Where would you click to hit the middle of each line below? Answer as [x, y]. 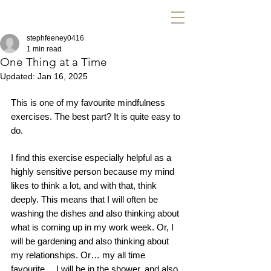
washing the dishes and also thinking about [96, 213]
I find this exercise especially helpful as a [92, 158]
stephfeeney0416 [55, 38]
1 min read [44, 49]
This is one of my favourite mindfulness [89, 103]
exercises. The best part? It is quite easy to [97, 116]
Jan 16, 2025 [63, 76]
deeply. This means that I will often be [86, 199]
